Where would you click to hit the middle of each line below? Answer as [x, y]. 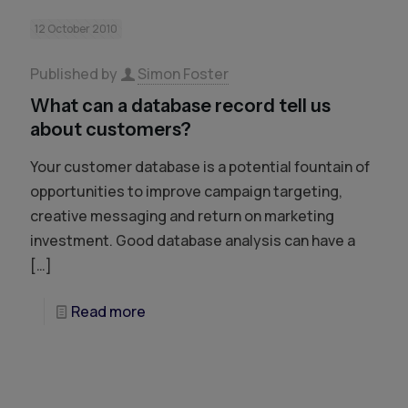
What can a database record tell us [180, 106]
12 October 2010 [76, 29]
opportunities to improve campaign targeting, [186, 191]
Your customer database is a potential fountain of [200, 167]
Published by [75, 74]
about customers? [111, 129]
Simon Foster [183, 74]
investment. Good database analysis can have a [193, 240]
